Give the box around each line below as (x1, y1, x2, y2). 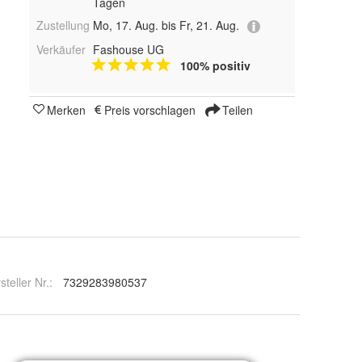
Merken (47, 101, 86, 118)
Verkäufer (36, 40, 86, 57)
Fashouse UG (92, 40, 164, 57)
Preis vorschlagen (104, 101, 196, 118)
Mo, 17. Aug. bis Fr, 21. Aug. (92, 17, 239, 34)
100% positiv (179, 57, 250, 74)
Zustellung (36, 17, 90, 34)
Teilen (219, 101, 253, 118)
